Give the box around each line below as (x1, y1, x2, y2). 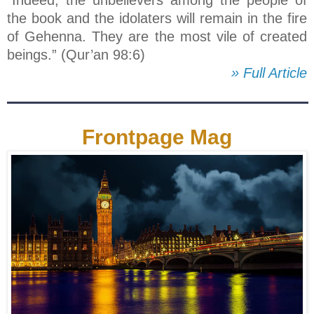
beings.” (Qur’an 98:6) (7, 47, 145, 63)
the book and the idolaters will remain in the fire (7, 11, 307, 27)
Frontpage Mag (82, 125, 232, 149)
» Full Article (231, 65, 307, 81)
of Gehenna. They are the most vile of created (7, 29, 307, 45)
